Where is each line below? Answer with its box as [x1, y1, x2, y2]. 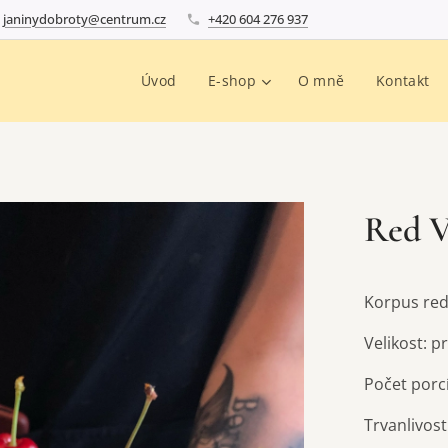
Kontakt [376, 71, 430, 90]
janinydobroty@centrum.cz [3, 9, 166, 28]
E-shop [208, 71, 256, 90]
